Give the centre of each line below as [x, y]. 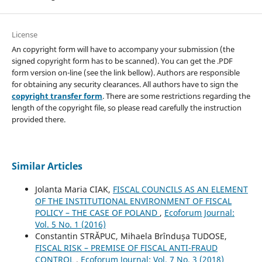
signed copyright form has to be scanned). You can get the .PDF [122, 61]
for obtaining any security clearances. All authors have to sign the [125, 84]
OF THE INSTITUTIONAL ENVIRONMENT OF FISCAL [133, 201]
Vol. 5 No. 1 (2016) [70, 224]
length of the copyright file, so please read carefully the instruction [126, 107]
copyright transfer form [57, 96]
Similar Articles [47, 166]
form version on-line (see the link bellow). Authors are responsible [125, 72]
